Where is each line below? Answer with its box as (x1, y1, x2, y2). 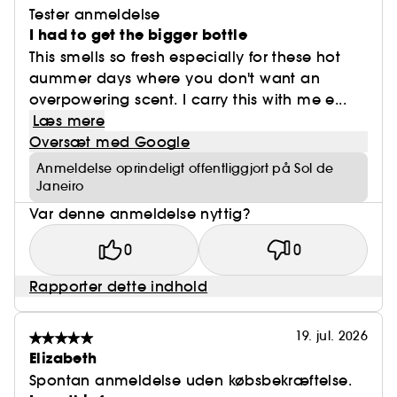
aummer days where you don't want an (29, 69, 320, 87)
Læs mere (33, 112, 105, 129)
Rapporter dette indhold (29, 277, 208, 295)
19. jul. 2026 (295, 328, 368, 344)
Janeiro (36, 178, 84, 194)
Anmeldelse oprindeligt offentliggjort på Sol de (36, 160, 334, 176)
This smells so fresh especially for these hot (29, 48, 340, 66)
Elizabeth (29, 348, 97, 369)
